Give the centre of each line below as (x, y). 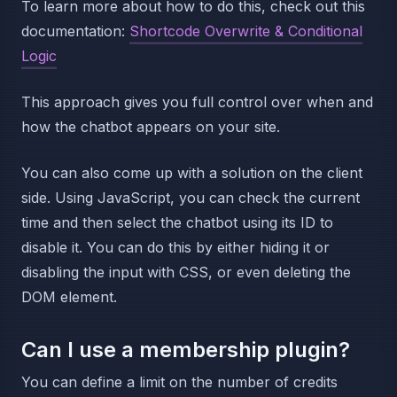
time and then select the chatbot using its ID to (177, 223)
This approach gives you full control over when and (197, 102)
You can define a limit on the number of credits (179, 382)
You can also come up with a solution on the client (192, 173)
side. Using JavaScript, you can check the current (191, 198)
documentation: (75, 31)
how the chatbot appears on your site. (151, 127)
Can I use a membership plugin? (186, 350)
